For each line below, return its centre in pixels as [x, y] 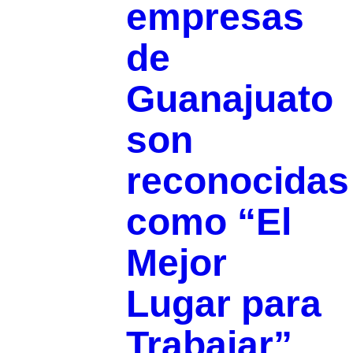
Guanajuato [229, 99]
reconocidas [237, 181]
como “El [208, 222]
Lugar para [223, 304]
